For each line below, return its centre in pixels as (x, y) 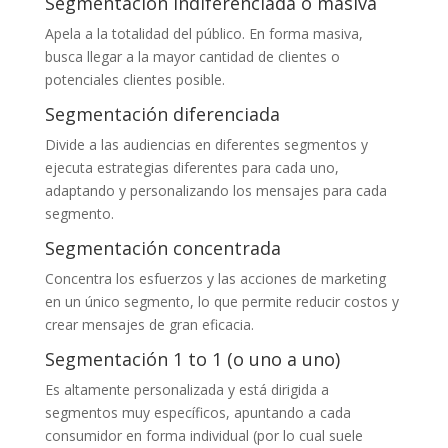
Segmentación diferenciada (162, 113)
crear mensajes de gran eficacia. (149, 324)
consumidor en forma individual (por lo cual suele (203, 435)
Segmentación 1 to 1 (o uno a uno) (192, 358)
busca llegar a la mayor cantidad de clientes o (192, 56)
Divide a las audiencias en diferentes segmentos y (206, 144)
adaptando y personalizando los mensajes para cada (215, 190)
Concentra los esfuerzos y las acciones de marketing (215, 278)
